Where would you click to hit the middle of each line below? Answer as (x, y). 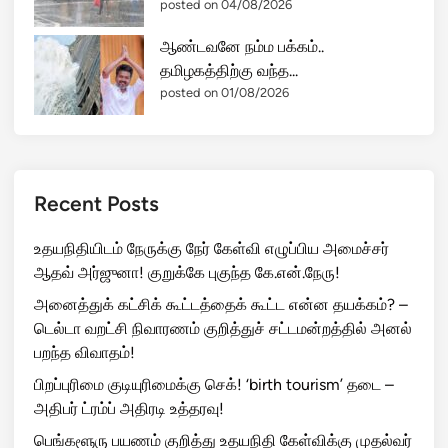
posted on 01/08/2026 (224, 92)
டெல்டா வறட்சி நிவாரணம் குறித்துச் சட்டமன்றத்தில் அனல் (223, 328)
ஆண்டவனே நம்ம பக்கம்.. (242, 46)
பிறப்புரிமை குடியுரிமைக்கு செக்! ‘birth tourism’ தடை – (214, 384)
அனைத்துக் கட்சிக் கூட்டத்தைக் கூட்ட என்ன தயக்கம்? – (221, 304)
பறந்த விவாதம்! (84, 352)
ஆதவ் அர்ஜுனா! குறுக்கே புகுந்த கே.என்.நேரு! (187, 272)
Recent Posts (96, 203)
